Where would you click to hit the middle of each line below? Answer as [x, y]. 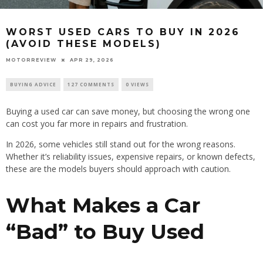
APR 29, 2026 [92, 60]
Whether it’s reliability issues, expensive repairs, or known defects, [131, 156]
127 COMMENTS [91, 84]
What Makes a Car [103, 205]
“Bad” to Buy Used [105, 232]
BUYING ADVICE [33, 84]
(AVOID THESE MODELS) [84, 44]
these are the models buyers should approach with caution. [118, 168]
